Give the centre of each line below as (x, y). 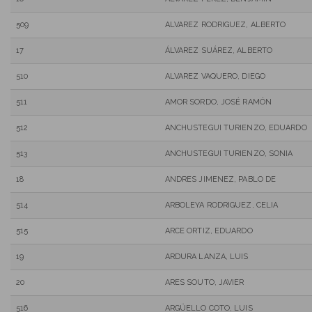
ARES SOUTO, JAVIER (204, 282)
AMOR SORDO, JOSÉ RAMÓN (218, 102)
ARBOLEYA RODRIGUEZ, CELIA (221, 205)
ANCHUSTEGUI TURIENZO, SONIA (229, 153)
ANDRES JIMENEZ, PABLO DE (220, 179)
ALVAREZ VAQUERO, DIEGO (215, 76)
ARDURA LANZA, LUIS (206, 256)
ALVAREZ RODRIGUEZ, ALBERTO (225, 24)
